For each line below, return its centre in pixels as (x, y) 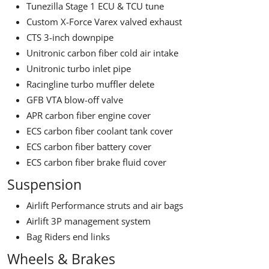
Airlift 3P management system (89, 221)
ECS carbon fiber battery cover (89, 146)
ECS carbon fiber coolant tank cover (100, 131)
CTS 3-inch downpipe (70, 37)
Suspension (44, 184)
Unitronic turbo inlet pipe (79, 68)
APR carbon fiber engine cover (89, 115)
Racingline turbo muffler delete (90, 84)
